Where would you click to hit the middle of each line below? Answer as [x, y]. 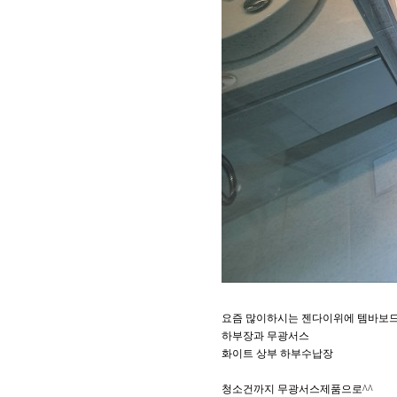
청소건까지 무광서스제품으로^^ [297, 389]
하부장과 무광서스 [265, 336]
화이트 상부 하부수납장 [277, 354]
